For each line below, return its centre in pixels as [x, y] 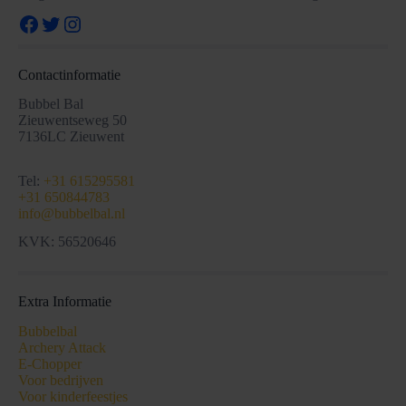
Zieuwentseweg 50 [72, 121]
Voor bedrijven [61, 380]
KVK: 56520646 [67, 242]
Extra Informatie [65, 301]
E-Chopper [50, 363]
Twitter [71, 23]
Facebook [60, 23]
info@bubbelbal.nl [72, 214]
